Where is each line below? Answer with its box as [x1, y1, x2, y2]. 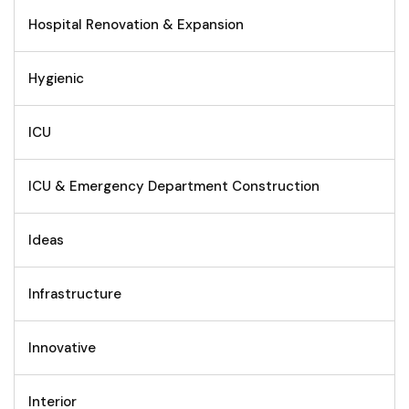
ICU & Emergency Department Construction [28, 177, 320, 196]
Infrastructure [28, 285, 121, 304]
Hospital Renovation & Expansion [28, 16, 244, 35]
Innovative [28, 339, 96, 358]
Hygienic [28, 69, 84, 89]
